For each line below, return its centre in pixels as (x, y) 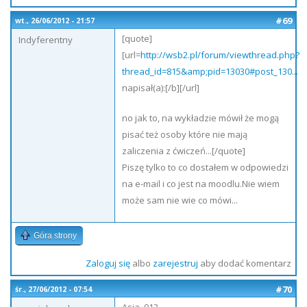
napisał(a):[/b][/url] (161, 88)
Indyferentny (46, 40)
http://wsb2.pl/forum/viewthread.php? (220, 55)
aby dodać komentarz (244, 263)
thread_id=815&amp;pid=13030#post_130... (210, 71)
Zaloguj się (108, 263)
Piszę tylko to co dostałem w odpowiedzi (205, 167)
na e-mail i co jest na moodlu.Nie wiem (201, 184)
